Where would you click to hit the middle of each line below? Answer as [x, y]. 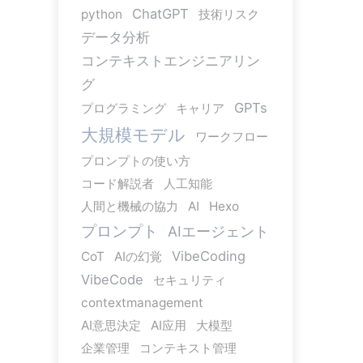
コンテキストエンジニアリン [170, 60]
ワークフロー [231, 136]
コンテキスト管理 [188, 348]
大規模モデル [133, 135]
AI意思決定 [111, 325]
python [101, 14]
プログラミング [123, 108]
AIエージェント [218, 231]
